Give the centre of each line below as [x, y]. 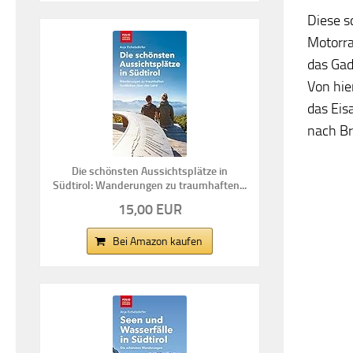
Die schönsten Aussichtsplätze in [150, 171]
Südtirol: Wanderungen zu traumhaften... [150, 185]
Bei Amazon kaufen [158, 241]
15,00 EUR [150, 209]
